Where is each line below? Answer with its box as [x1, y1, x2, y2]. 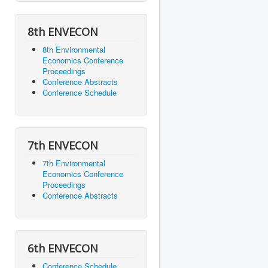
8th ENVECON [28, 25, 98, 39]
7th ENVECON [28, 138, 98, 153]
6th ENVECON [28, 241, 98, 256]
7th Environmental [42, 157, 105, 169]
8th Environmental [42, 44, 105, 56]
